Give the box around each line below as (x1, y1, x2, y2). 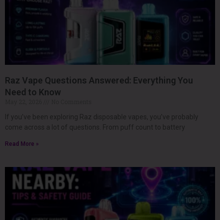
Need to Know (5, 86, 61, 97)
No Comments (50, 97, 92, 106)
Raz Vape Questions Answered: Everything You (5, 75, 193, 85)
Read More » (5, 140, 39, 147)
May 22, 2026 (5, 97, 43, 106)
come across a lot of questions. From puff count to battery (5, 123, 185, 131)
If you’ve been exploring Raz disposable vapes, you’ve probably (5, 112, 198, 121)
